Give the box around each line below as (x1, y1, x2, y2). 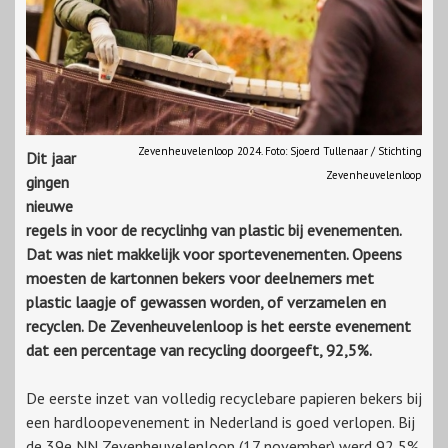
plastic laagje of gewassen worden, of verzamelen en (26, 292, 386, 313)
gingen (26, 172, 69, 193)
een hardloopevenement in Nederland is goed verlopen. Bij (26, 412, 415, 433)
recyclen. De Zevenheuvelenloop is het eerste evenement (26, 316, 411, 337)
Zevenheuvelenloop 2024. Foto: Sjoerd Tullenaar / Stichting (138, 144, 422, 159)
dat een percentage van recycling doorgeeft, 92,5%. (26, 340, 372, 361)
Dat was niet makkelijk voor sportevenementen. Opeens (26, 244, 402, 265)
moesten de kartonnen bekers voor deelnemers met (26, 268, 374, 289)
